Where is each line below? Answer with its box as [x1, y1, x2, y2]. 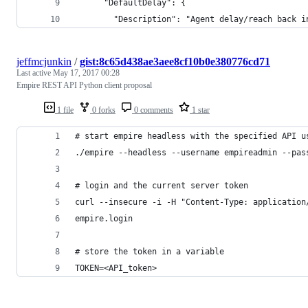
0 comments [132, 104, 173, 115]
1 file [55, 104, 74, 115]
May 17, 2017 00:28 [53, 67, 120, 78]
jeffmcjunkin [16, 55, 71, 67]
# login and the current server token [75, 180, 248, 190]
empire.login [75, 213, 133, 223]
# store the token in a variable [75, 246, 224, 256]
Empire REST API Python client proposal [16, 80, 152, 90]
